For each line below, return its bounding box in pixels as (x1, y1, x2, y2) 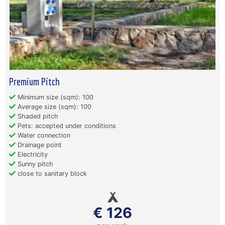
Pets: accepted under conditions (16, 122, 116, 130)
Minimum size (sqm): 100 (16, 93, 93, 101)
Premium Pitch (9, 75, 60, 87)
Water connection (16, 132, 70, 139)
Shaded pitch (16, 113, 58, 120)
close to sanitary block (16, 170, 87, 177)
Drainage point (16, 141, 62, 149)
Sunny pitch (16, 160, 53, 168)
